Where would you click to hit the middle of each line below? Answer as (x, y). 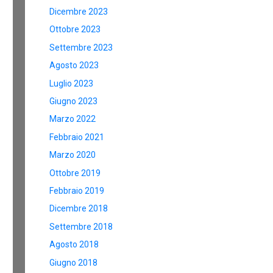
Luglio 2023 (71, 83)
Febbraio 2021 (77, 137)
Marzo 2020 (73, 155)
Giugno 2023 (73, 101)
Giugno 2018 (73, 262)
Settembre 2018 (81, 226)
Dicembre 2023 (79, 12)
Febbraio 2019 (77, 190)
